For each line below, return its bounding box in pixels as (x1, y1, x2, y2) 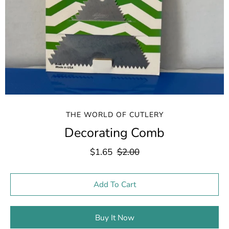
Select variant (88, 173, 140, 184)
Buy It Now (95, 212, 134, 223)
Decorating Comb (64, 124, 165, 142)
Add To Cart (93, 179, 136, 190)
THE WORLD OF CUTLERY (65, 110, 164, 120)
